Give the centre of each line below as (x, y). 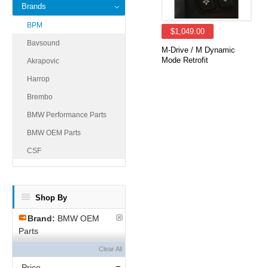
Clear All (110, 249)
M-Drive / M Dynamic (198, 50)
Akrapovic (43, 61)
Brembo (40, 97)
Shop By (51, 198)
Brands (34, 6)
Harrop (38, 79)
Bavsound (43, 43)
